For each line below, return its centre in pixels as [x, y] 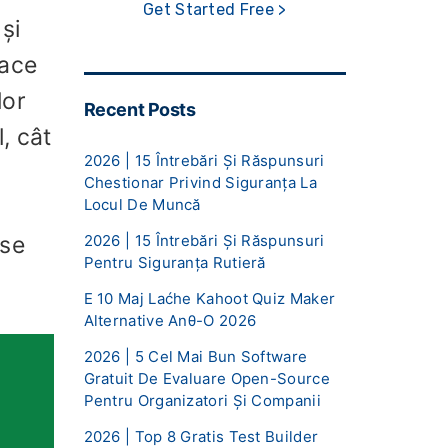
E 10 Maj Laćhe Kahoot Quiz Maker [209, 298]
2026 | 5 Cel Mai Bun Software [195, 356]
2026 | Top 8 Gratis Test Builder [201, 436]
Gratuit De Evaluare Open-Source [206, 378]
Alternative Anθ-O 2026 [170, 320]
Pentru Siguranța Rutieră [174, 262]
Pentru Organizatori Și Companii [202, 400]
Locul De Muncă [142, 204]
